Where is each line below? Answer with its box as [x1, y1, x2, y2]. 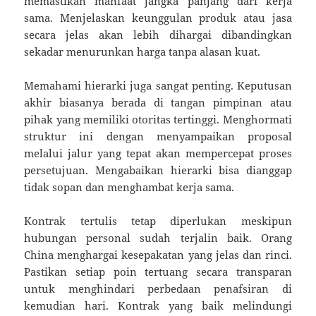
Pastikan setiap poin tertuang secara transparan [24, 264, 292, 279]
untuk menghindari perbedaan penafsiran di [24, 281, 292, 296]
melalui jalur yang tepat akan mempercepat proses [24, 145, 292, 160]
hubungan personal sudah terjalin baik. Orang [24, 230, 292, 245]
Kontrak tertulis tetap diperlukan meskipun [24, 213, 292, 228]
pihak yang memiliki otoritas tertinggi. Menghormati [24, 111, 292, 126]
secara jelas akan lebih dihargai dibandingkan [24, 27, 292, 42]
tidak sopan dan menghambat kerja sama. [24, 179, 235, 194]
